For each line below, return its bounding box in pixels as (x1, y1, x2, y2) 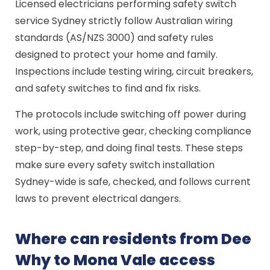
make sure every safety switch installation (15, 158, 215, 172)
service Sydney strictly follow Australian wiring (15, 14, 233, 28)
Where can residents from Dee (15, 228, 252, 250)
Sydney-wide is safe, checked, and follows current (15, 175, 251, 189)
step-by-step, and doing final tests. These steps (15, 141, 243, 155)
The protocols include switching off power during (15, 107, 246, 121)
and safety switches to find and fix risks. (15, 81, 201, 95)
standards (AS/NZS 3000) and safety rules (15, 31, 214, 45)
